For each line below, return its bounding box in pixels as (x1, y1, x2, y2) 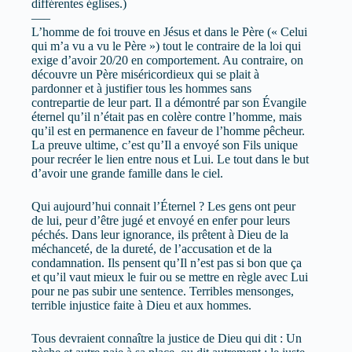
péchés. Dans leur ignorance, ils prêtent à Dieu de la (31, 227, 288, 241)
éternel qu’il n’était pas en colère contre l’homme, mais (31, 109, 302, 123)
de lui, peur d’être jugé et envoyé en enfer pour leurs (31, 213, 290, 227)
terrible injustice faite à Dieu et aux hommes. (31, 298, 251, 312)
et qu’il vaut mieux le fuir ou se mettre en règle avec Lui (31, 269, 308, 284)
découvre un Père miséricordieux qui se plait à (31, 67, 259, 81)
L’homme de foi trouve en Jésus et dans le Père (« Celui (31, 24, 307, 38)
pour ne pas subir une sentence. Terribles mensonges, (31, 284, 294, 298)
